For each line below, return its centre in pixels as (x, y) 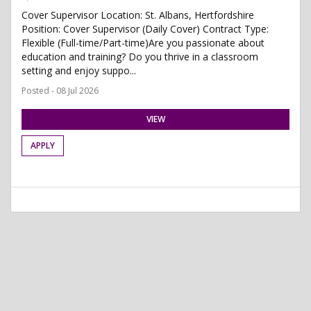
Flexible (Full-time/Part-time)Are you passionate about (143, 43)
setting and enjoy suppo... (79, 70)
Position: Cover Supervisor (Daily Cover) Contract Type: (145, 29)
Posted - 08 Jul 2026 (60, 91)
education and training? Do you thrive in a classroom (140, 57)
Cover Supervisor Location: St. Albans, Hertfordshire (138, 15)
